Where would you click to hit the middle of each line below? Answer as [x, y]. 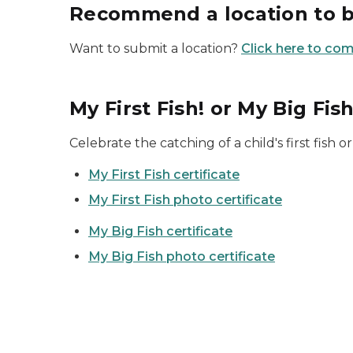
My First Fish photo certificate [185, 200]
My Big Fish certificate [160, 231]
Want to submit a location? [155, 48]
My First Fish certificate [164, 175]
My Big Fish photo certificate [182, 256]
